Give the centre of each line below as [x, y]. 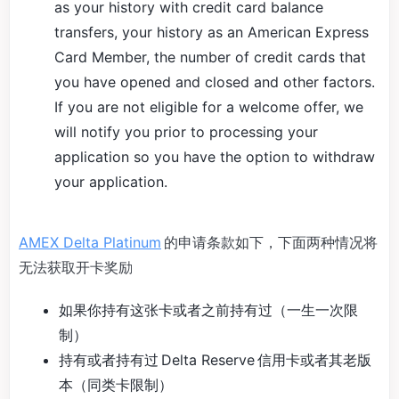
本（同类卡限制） [116, 385]
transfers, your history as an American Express [212, 32]
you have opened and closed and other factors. [215, 82]
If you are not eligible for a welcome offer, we [209, 107]
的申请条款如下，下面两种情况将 [269, 242]
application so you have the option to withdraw [215, 157]
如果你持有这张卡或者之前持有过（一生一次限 [208, 310]
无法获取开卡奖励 [76, 267]
